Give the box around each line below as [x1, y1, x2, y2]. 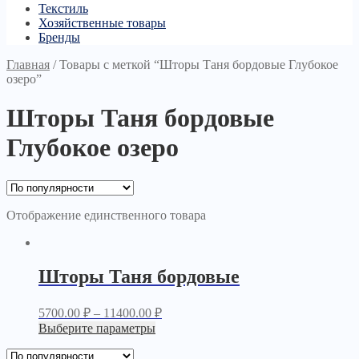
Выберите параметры [38, 321, 155, 335]
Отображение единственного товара [6, 208, 206, 222]
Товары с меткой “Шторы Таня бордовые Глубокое [59, 57, 338, 71]
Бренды [38, 30, 80, 44]
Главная [6, 57, 50, 71]
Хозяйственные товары [38, 15, 166, 30]
